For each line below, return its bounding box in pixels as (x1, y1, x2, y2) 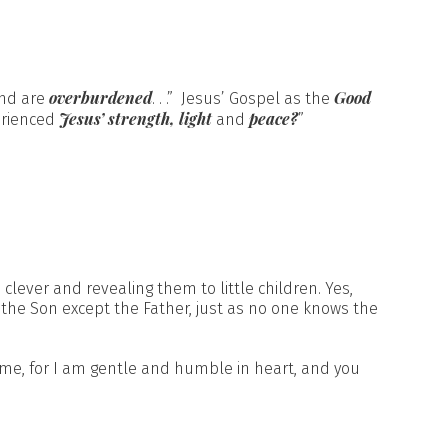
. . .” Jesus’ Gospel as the (152, 89, 334, 108)
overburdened (49, 87, 152, 108)
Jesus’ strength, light (59, 108, 212, 129)
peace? (249, 108, 298, 129)
